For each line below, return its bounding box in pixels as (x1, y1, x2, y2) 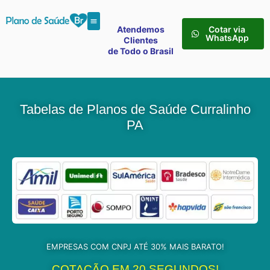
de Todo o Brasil (108, 46, 174, 56)
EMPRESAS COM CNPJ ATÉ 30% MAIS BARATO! (46, 242, 224, 252)
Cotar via (209, 24, 246, 34)
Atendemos (117, 24, 165, 34)
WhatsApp (205, 33, 249, 43)
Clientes (124, 35, 159, 45)
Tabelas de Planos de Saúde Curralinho (19, 102, 251, 118)
